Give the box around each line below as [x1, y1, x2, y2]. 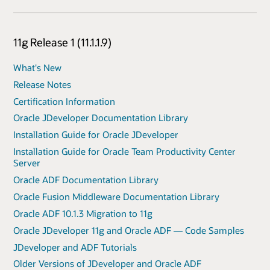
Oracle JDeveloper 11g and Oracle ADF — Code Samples [13, 224, 244, 236]
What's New [13, 61, 61, 74]
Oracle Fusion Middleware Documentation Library [13, 190, 219, 202]
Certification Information [13, 95, 115, 107]
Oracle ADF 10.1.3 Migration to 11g [13, 207, 152, 219]
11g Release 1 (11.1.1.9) [13, 35, 111, 49]
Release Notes [13, 78, 71, 90]
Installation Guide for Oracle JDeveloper [13, 128, 178, 141]
